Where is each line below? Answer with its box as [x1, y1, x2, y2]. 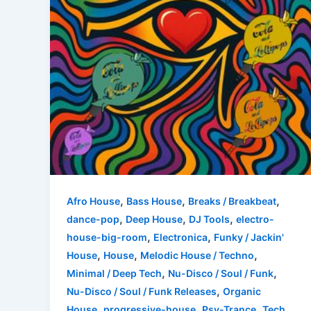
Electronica [153, 230, 208, 243]
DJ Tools [189, 212, 230, 225]
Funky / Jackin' [214, 230, 284, 243]
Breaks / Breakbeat [188, 194, 276, 207]
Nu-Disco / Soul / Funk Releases [67, 285, 217, 297]
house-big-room [67, 230, 147, 243]
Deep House [126, 212, 183, 225]
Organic [223, 285, 261, 297]
